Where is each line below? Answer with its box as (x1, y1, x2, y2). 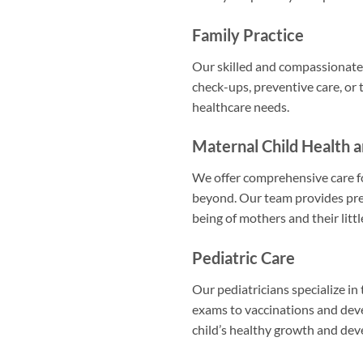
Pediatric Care (192, 248, 295, 268)
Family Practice (192, 24, 304, 45)
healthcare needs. (192, 98, 289, 114)
